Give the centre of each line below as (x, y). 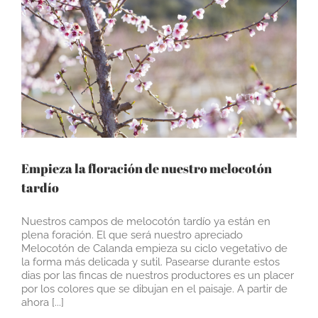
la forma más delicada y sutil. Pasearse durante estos (150, 262)
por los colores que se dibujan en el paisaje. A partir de (154, 289)
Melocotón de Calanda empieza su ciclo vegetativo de (154, 249)
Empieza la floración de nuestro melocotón (147, 169)
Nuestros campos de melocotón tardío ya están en (146, 222)
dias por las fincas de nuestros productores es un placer (158, 276)
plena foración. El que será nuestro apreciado (132, 235)
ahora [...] (43, 303)
